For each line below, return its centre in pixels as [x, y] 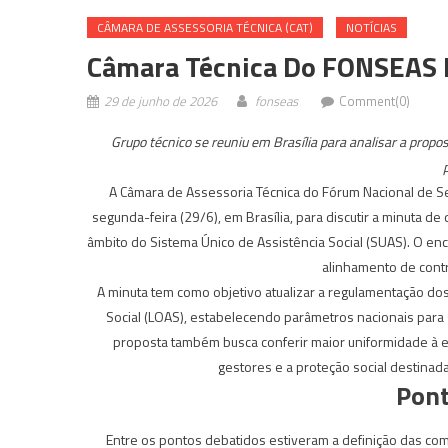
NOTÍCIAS [371, 27]
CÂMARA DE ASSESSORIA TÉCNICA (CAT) [205, 27]
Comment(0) [374, 100]
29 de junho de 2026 [160, 100]
